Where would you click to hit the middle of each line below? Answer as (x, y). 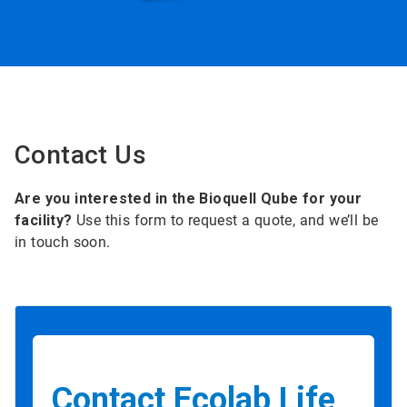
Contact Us (80, 155)
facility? (46, 221)
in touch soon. (63, 243)
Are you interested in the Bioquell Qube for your (189, 199)
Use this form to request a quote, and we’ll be (228, 221)
